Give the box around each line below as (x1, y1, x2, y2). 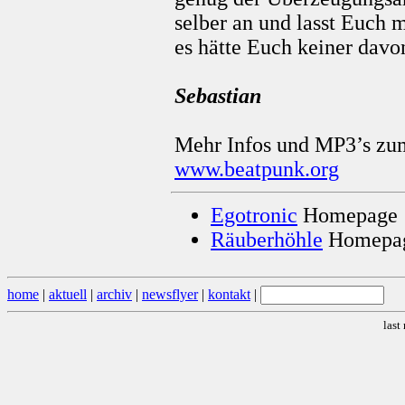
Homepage (297, 203, 398, 227)
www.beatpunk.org (174, 157, 339, 182)
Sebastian (174, 84, 261, 108)
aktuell (49, 287, 87, 302)
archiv (97, 287, 132, 302)
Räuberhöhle (211, 228, 323, 251)
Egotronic (211, 203, 297, 227)
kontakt (208, 287, 250, 302)
